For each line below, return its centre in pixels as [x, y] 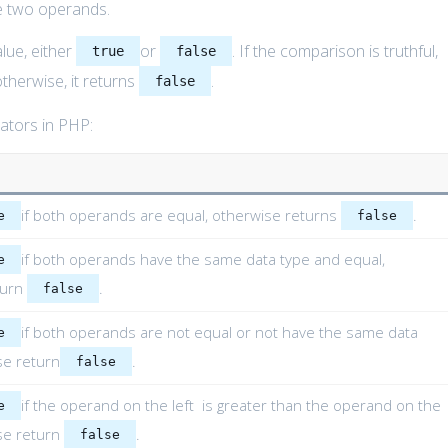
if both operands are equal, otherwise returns [180, 215]
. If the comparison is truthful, [335, 51]
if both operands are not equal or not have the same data [219, 332]
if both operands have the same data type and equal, [202, 259]
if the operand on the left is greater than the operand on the [230, 405]
